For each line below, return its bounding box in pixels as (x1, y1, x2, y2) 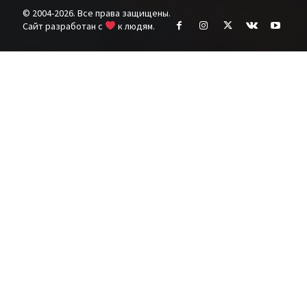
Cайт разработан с (23, 19, 106, 32)
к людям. (115, 19, 155, 32)
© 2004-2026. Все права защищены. (23, 6, 171, 19)
